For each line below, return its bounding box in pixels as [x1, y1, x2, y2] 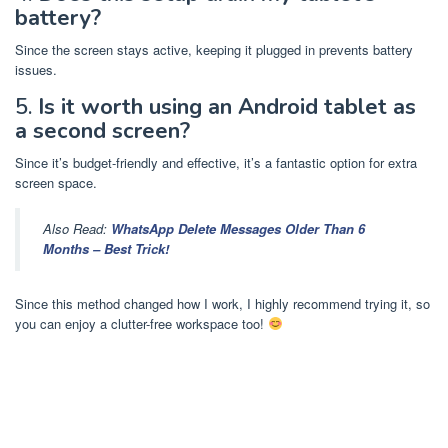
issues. [15, 59, 57, 79]
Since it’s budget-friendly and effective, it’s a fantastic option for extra [15, 152, 417, 172]
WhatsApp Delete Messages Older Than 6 [111, 219, 365, 239]
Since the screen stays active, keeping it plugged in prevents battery [15, 39, 413, 59]
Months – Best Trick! [43, 239, 169, 259]
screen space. [15, 172, 97, 192]
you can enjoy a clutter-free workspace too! [15, 313, 268, 333]
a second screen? [15, 115, 190, 146]
